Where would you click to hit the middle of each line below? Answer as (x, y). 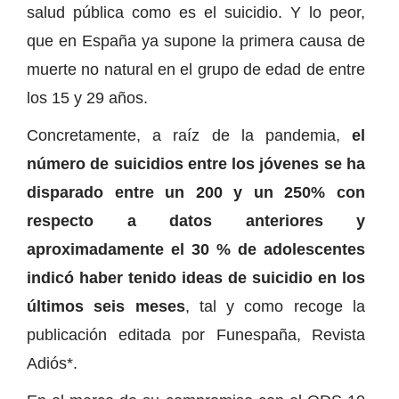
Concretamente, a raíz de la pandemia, (189, 135)
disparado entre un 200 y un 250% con (196, 192)
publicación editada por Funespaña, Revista (196, 334)
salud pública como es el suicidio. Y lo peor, (196, 12)
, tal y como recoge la (275, 306)
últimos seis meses (106, 306)
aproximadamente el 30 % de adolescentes (196, 249)
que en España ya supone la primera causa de (196, 41)
